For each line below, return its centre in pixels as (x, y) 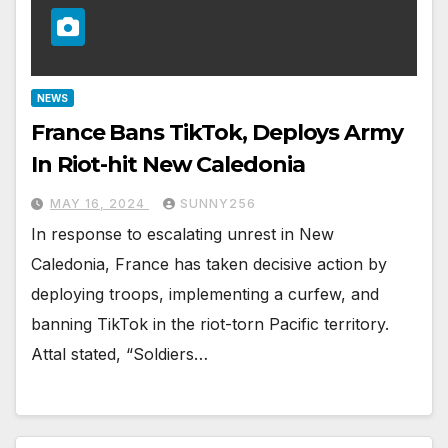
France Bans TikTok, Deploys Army (217, 133)
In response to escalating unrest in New (182, 234)
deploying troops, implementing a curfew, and (205, 294)
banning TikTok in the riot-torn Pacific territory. (210, 324)
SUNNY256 (218, 204)
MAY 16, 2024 (99, 204)
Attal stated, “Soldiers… (119, 354)
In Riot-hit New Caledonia (168, 165)
